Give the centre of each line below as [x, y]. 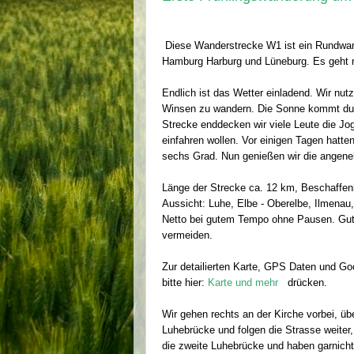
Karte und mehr [245, 282]
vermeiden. [187, 235]
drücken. [304, 282]
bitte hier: [185, 282]
